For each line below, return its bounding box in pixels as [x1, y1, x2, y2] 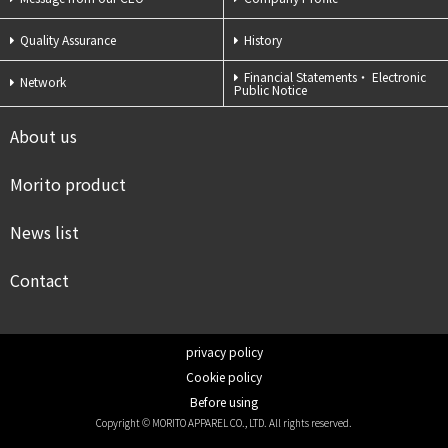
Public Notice [234, 81, 307, 98]
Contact [10, 268, 69, 292]
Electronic [372, 68, 426, 85]
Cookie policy [186, 368, 262, 385]
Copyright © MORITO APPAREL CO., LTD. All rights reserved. [96, 415, 352, 430]
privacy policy [185, 343, 263, 360]
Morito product [10, 172, 126, 196]
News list [10, 220, 79, 244]
